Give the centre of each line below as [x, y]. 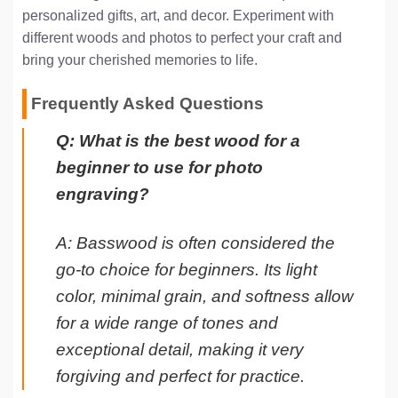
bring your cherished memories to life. [140, 60]
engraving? [103, 195]
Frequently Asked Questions [147, 104]
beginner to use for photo [159, 168]
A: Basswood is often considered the [195, 243]
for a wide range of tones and [167, 323]
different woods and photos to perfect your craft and [182, 37]
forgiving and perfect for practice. [180, 377]
